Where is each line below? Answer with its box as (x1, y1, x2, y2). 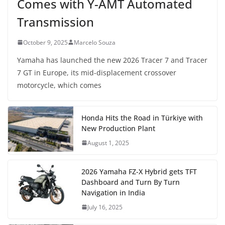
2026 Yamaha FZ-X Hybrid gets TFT (81, 166, 197, 176)
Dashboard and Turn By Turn (81, 177, 180, 187)
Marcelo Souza (74, 38, 116, 47)
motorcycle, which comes (17, 80, 101, 90)
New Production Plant (81, 123, 155, 133)
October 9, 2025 (23, 38, 68, 47)
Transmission (17, 13, 94, 30)
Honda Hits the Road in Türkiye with (81, 113, 203, 123)
